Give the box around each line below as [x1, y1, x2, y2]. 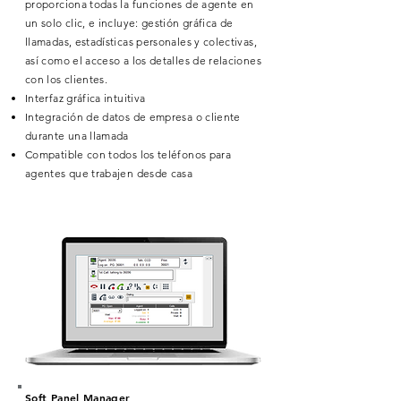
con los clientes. [25, 73, 108, 86]
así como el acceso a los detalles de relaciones [25, 54, 261, 67]
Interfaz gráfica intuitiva [25, 91, 146, 105]
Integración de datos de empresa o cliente [25, 110, 241, 124]
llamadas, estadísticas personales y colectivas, [25, 35, 257, 48]
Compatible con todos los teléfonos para [25, 148, 232, 161]
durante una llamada [25, 129, 129, 142]
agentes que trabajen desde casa [25, 166, 193, 180]
